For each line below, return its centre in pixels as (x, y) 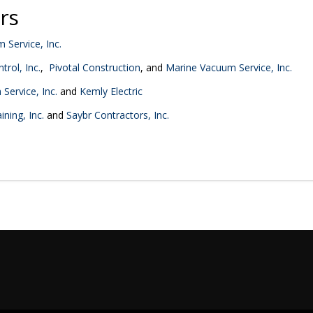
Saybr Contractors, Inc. (118, 115)
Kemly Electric (111, 91)
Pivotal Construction (95, 67)
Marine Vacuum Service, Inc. (229, 67)
